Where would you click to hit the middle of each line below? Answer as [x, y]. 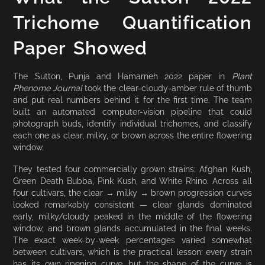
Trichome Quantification [132, 23]
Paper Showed [80, 48]
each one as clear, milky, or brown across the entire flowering [132, 135]
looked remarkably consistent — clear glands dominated [132, 204]
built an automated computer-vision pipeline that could [132, 111]
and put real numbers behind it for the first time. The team [132, 99]
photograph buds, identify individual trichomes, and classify [132, 123]
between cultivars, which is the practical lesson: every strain [132, 251]
